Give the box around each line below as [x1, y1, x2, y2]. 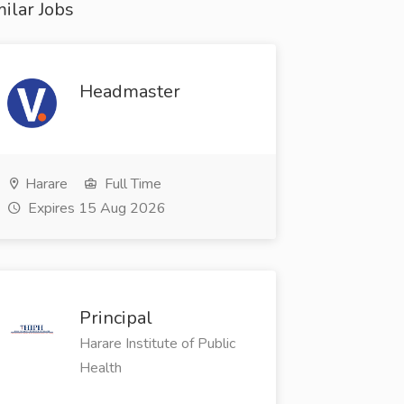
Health [78, 358, 122, 379]
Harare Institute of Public [78, 334, 235, 354]
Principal [78, 306, 152, 331]
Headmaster [78, 79, 180, 104]
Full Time [100, 174, 161, 195]
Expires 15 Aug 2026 [23, 198, 166, 219]
